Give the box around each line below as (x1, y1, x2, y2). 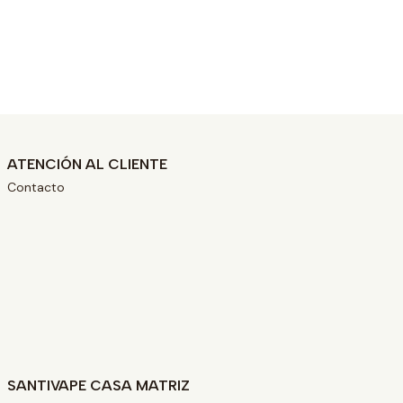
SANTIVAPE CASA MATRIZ (7, 376, 190, 394)
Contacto (7, 179, 65, 196)
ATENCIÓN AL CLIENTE (7, 155, 167, 173)
